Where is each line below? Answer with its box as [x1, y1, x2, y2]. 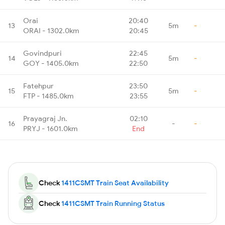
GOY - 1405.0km [23, 58, 79, 68]
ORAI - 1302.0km [23, 26, 79, 35]
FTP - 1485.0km [23, 91, 74, 100]
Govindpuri [23, 48, 62, 58]
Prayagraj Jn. [23, 114, 67, 123]
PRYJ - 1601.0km [23, 124, 78, 133]
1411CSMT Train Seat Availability [61, 178, 169, 187]
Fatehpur [23, 81, 54, 90]
